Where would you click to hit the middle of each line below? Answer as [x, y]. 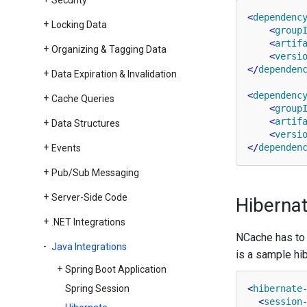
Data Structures [85, 123]
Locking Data [79, 25]
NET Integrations [89, 222]
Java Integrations [89, 247]
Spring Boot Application [115, 269]
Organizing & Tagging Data [109, 49]
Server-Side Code [89, 197]
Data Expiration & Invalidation [114, 74]
